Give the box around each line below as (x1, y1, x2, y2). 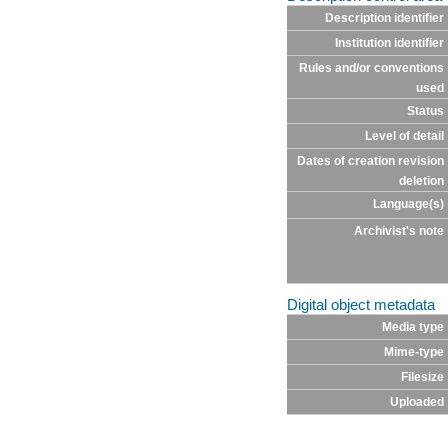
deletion (398, 174, 444, 189)
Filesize (400, 369, 444, 384)
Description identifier (324, 11, 444, 26)
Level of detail (364, 129, 444, 144)
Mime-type (383, 344, 444, 359)
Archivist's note (353, 223, 444, 238)
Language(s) (372, 197, 444, 212)
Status (406, 104, 444, 119)
